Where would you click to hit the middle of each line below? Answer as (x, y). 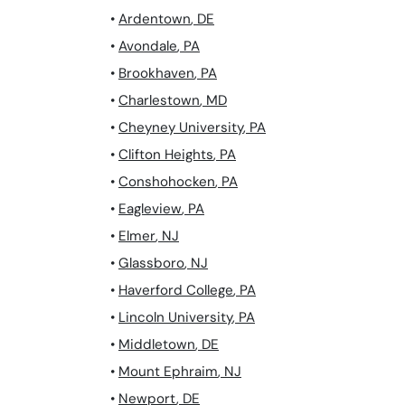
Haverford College (176, 291)
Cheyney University (181, 128)
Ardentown (155, 19)
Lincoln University (175, 318)
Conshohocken (167, 182)
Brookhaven (156, 74)
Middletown (157, 345)
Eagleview (150, 209)
